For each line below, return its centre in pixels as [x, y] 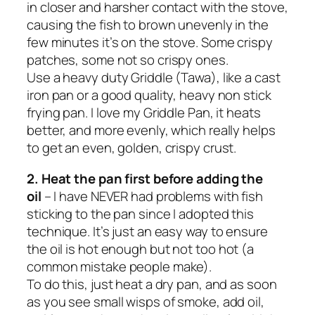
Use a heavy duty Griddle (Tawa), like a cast [154, 78]
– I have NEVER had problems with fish [152, 196]
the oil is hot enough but [100, 249]
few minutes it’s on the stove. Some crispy [150, 43]
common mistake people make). [120, 266]
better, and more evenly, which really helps [151, 130]
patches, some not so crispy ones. [128, 60]
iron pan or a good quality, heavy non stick [149, 95]
